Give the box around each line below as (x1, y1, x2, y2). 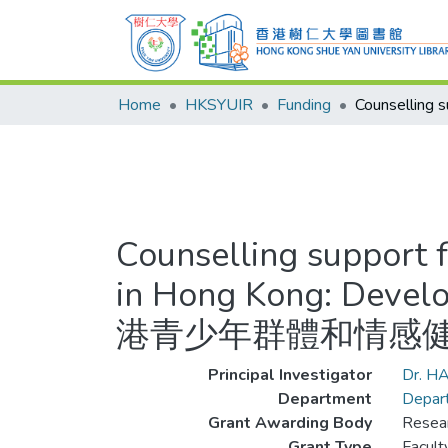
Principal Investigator (207, 364, 372, 386)
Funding (277, 94, 331, 116)
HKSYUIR (185, 94, 253, 116)
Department (277, 388, 372, 410)
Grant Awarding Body (207, 412, 372, 434)
